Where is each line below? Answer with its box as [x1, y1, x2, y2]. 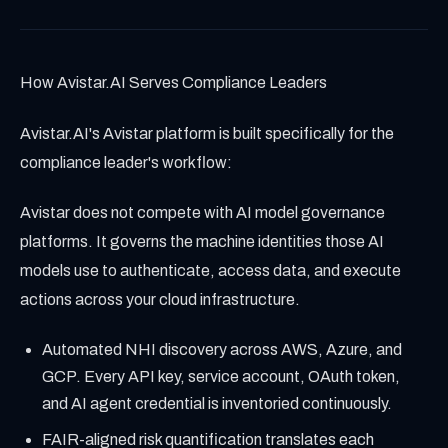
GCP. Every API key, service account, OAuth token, [42, 367, 401, 385]
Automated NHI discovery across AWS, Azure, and [42, 340, 403, 358]
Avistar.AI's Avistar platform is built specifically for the [20, 124, 394, 142]
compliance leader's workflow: [20, 153, 232, 171]
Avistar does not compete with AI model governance [20, 204, 385, 222]
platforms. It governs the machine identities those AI [20, 233, 384, 251]
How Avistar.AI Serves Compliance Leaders [20, 74, 327, 92]
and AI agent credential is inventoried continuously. [42, 394, 393, 412]
